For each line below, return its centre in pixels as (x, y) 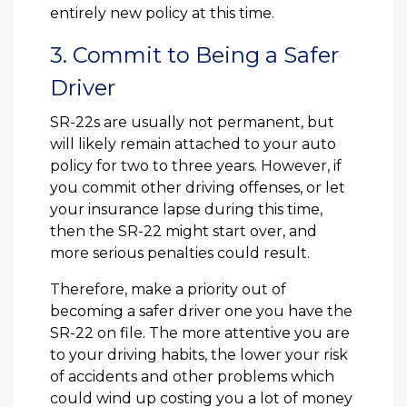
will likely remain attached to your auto (193, 144)
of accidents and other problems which (192, 377)
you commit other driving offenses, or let (198, 188)
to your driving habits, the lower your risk (199, 355)
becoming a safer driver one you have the (201, 312)
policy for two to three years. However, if (196, 166)
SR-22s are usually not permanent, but (192, 123)
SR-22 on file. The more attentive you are (200, 333)
